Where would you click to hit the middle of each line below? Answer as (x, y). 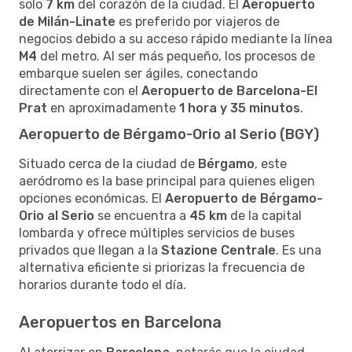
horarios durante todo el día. (103, 284)
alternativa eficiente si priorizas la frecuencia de (162, 267)
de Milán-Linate (67, 21)
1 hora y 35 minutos (240, 108)
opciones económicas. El (92, 198)
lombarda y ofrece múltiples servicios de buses (157, 233)
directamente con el (80, 90)
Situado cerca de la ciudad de (108, 163)
